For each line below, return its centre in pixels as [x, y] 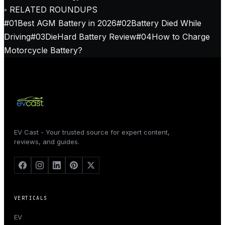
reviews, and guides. [47, 142]
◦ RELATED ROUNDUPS [51, 10]
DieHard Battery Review [91, 37]
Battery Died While [166, 23]
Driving [17, 37]
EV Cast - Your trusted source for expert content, [92, 132]
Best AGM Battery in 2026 [67, 23]
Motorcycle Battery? [43, 50]
